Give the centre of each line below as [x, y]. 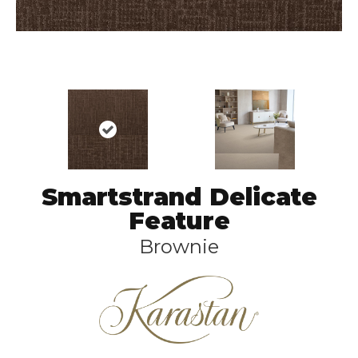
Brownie [179, 247]
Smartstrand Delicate [179, 197]
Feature [179, 221]
